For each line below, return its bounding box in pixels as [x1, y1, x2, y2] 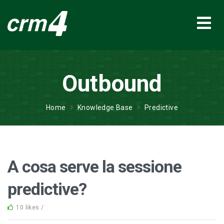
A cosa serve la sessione [7, 156, 181, 176]
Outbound [62, 70, 162, 97]
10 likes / [16, 204, 45, 211]
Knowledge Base [77, 103, 133, 111]
